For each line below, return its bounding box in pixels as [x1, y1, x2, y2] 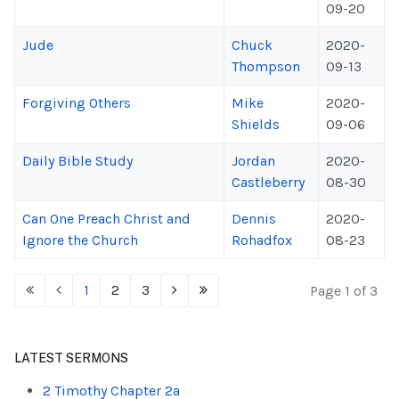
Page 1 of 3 [310, 282, 378, 299]
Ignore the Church [22, 232, 138, 248]
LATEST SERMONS [14, 351, 128, 365]
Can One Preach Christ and [22, 210, 191, 227]
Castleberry [232, 174, 305, 191]
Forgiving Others [22, 94, 131, 111]
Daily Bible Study [22, 152, 133, 169]
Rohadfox [232, 232, 292, 248]
